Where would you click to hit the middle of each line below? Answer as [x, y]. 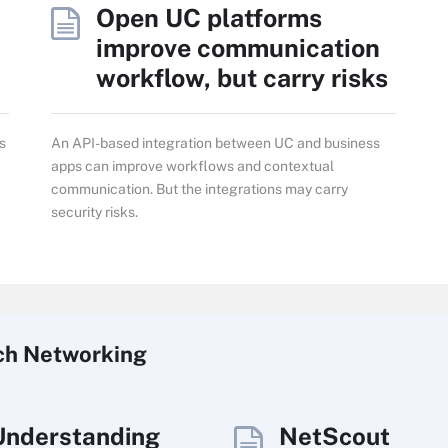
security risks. [94, 211]
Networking [85, 353]
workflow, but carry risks [242, 77]
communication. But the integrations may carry [199, 188]
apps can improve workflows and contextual [192, 165]
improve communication [238, 47]
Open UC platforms [209, 17]
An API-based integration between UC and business [215, 142]
